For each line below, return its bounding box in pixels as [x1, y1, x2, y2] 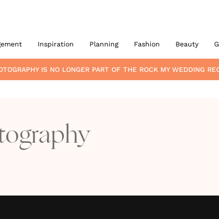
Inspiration [37, 40, 74, 48]
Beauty [175, 40, 198, 48]
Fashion [133, 40, 160, 48]
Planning [89, 40, 118, 48]
